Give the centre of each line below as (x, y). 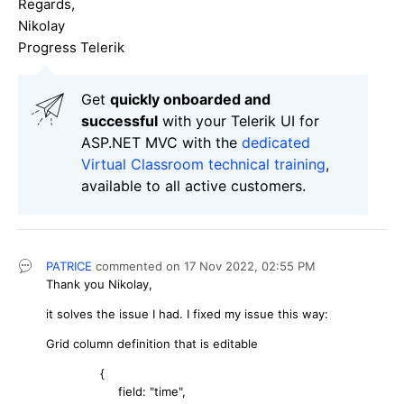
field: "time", (116, 392)
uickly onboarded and (195, 100)
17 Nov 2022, (223, 266)
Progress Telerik (71, 48)
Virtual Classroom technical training (203, 165)
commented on (140, 266)
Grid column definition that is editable (152, 344)
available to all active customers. (193, 186)
